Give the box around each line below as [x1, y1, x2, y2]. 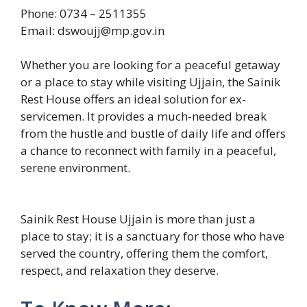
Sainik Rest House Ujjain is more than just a [21, 211, 256, 227]
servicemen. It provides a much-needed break [21, 108, 267, 124]
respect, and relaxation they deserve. [21, 262, 219, 278]
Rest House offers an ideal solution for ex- [21, 90, 246, 107]
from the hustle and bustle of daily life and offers [21, 125, 286, 141]
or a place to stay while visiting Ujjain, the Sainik [21, 73, 280, 90]
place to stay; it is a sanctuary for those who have [21, 228, 284, 244]
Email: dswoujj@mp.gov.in [21, 22, 164, 38]
